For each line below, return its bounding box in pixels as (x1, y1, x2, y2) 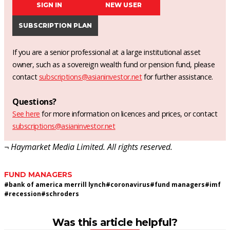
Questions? (12, 95, 56, 107)
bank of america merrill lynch (9, 180, 106, 189)
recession (9, 189, 41, 198)
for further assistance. (142, 71, 213, 82)
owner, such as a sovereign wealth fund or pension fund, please (12, 59, 215, 69)
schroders (46, 189, 79, 198)
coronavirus (110, 180, 150, 189)
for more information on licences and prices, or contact (40, 108, 218, 119)
